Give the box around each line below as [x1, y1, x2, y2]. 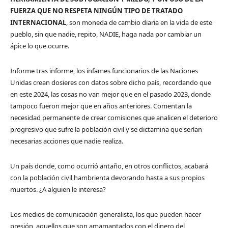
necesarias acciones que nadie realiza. [10, 136, 123, 146]
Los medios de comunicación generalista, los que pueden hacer [10, 210, 201, 219]
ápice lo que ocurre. [10, 41, 69, 51]
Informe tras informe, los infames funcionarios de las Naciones [10, 66, 198, 76]
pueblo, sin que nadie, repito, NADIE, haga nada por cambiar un [10, 30, 202, 39]
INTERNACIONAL [10, 18, 66, 27]
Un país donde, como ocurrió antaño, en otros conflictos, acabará [10, 161, 208, 171]
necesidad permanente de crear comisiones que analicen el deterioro [10, 113, 218, 123]
